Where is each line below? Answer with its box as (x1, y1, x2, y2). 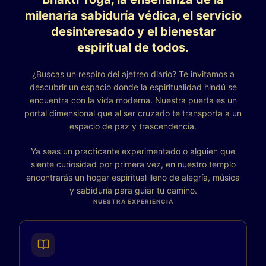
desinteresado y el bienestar (50, 24, 216, 39)
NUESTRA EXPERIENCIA (93, 198, 173, 205)
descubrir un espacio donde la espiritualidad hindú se (29, 82, 237, 92)
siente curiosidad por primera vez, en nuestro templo (30, 159, 236, 169)
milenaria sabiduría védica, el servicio (24, 8, 242, 23)
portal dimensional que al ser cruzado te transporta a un (24, 108, 242, 118)
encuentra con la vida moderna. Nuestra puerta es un (29, 95, 237, 105)
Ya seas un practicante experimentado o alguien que (31, 146, 235, 156)
